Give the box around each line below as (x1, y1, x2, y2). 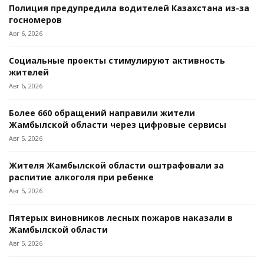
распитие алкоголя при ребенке (9, 171, 154, 183)
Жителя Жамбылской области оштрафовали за (9, 160, 224, 171)
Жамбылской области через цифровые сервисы (9, 119, 226, 131)
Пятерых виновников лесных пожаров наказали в (9, 212, 233, 224)
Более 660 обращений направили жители (9, 107, 195, 119)
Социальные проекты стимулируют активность (9, 55, 225, 67)
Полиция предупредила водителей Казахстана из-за (9, 2, 249, 14)
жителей (9, 67, 49, 78)
